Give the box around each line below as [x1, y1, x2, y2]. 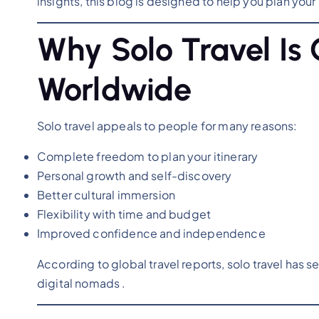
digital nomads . [37, 275, 126, 291]
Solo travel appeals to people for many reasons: [37, 117, 298, 133]
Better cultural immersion [37, 187, 175, 202]
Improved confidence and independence [37, 225, 266, 241]
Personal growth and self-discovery [37, 167, 232, 183]
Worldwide [37, 69, 192, 108]
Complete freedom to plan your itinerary [37, 148, 258, 164]
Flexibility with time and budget [37, 206, 211, 221]
